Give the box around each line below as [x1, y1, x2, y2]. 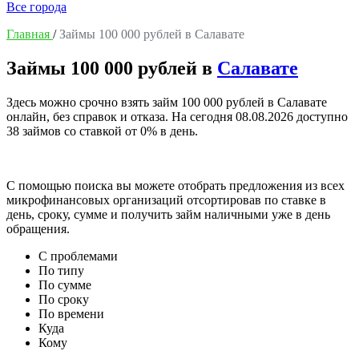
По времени [38, 306, 104, 321]
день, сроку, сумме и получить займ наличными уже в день [6, 207, 330, 221]
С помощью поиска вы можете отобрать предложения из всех [6, 178, 345, 192]
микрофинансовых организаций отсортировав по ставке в [6, 192, 326, 207]
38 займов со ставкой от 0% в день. [6, 123, 198, 138]
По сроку [38, 292, 89, 306]
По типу [38, 263, 84, 277]
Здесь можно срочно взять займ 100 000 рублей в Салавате [6, 95, 327, 109]
